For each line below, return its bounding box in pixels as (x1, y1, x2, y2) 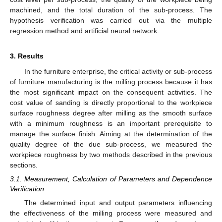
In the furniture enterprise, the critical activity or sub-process (24, 67, 212, 76)
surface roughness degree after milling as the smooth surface (10, 109, 212, 117)
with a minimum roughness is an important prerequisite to (10, 119, 212, 128)
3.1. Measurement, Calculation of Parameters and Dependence (10, 175, 212, 183)
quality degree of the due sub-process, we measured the (10, 140, 212, 149)
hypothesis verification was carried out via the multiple (10, 16, 212, 25)
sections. (10, 161, 38, 169)
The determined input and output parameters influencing (24, 198, 212, 207)
